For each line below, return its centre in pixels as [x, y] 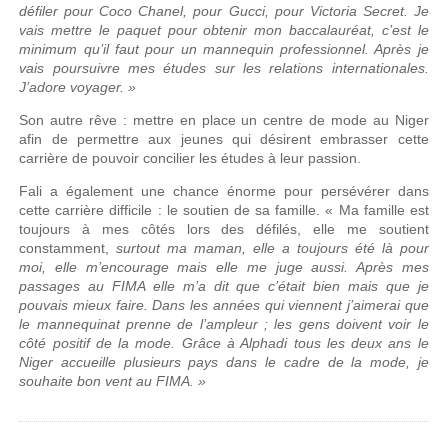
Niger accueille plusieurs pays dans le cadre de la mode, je [224, 361]
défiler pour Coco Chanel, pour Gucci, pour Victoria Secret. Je [224, 10]
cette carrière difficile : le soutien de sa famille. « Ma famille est [224, 209]
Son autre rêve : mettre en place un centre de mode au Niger [224, 119]
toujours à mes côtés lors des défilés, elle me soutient [224, 228]
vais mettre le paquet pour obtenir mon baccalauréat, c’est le [224, 29]
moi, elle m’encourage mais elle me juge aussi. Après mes [224, 266]
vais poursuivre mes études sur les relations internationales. [224, 67]
